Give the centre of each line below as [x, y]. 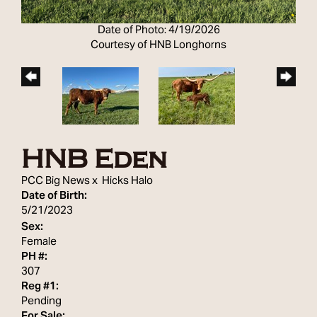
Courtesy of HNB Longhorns [158, 45]
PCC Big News [56, 181]
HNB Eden [94, 159]
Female [39, 242]
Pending [41, 301]
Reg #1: [40, 287]
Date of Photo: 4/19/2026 [158, 30]
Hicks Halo [127, 181]
